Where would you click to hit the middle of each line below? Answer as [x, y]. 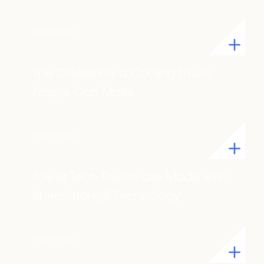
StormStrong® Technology [107, 197]
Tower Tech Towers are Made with [130, 178]
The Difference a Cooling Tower [123, 74]
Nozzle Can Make [84, 93]
